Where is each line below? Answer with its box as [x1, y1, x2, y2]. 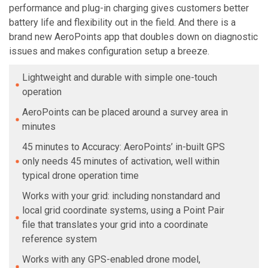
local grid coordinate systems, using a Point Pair [22, 204, 224, 216]
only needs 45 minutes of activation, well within [22, 155, 220, 167]
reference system [22, 233, 97, 245]
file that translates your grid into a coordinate [22, 218, 208, 230]
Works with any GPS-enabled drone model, [22, 253, 200, 265]
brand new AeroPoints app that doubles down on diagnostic [9, 31, 258, 42]
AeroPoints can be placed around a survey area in [22, 106, 228, 118]
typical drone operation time [22, 169, 139, 181]
